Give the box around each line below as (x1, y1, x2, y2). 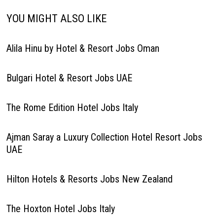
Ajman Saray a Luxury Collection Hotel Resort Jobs (6, 131, 202, 143)
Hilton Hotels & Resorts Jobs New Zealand (6, 173, 173, 185)
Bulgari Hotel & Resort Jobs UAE (6, 72, 132, 84)
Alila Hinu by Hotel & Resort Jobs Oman (6, 42, 159, 54)
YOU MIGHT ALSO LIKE (6, 12, 107, 25)
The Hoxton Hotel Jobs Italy (6, 203, 115, 215)
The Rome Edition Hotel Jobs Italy (6, 102, 138, 113)
